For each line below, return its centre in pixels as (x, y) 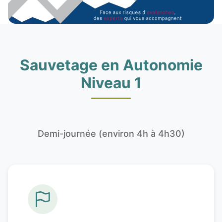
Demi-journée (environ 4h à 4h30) (111, 134)
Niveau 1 (111, 83)
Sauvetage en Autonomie (111, 65)
